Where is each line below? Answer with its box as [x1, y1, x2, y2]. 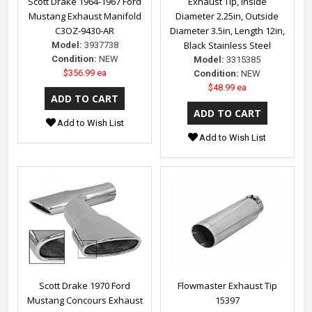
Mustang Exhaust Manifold [28, 10, 141, 23]
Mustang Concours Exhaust [26, 294, 143, 307]
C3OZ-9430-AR [55, 24, 115, 38]
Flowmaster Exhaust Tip [177, 279, 277, 292]
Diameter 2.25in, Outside [175, 10, 279, 23]
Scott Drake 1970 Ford [39, 279, 131, 292]
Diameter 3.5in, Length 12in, [169, 24, 285, 38]
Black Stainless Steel [183, 39, 271, 52]
